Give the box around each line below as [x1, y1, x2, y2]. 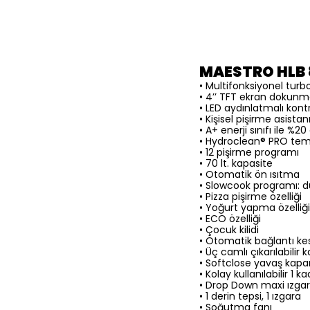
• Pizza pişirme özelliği [199, 189, 302, 203]
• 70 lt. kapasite [199, 156, 273, 170]
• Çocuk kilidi [199, 222, 259, 237]
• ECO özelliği [199, 211, 261, 226]
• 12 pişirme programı [199, 145, 299, 159]
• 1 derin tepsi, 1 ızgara [199, 289, 301, 303]
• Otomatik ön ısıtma [199, 167, 300, 181]
